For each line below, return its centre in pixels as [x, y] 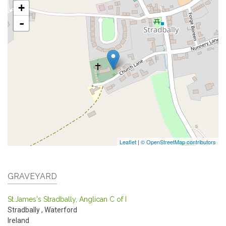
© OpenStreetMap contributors [178, 142]
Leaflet [128, 142]
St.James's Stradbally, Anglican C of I [67, 199]
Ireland [18, 220]
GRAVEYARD [32, 176]
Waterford [61, 210]
